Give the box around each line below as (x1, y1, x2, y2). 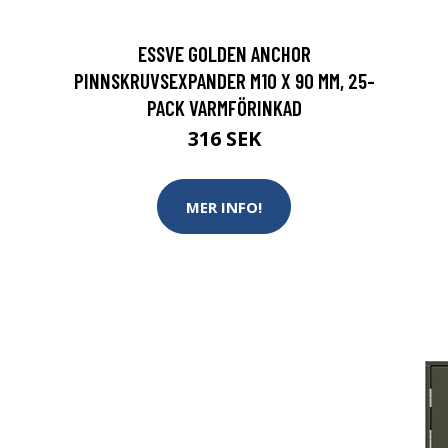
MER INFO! (186, 196, 262, 217)
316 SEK (187, 125, 261, 152)
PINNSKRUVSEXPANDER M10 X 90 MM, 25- (73, 68, 375, 93)
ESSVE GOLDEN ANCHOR (137, 41, 311, 66)
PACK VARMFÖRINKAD (146, 95, 302, 120)
